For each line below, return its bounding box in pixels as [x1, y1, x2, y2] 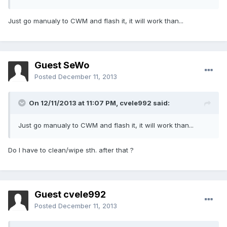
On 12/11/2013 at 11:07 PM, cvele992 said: [29, 99, 170, 107]
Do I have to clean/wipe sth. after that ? [8, 146, 136, 155]
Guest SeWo [34, 60, 89, 71]
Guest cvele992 [34, 189, 106, 200]
